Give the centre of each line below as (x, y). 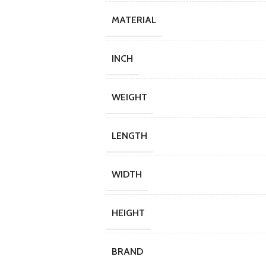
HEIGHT (128, 213)
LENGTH (129, 136)
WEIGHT (129, 97)
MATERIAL (134, 20)
